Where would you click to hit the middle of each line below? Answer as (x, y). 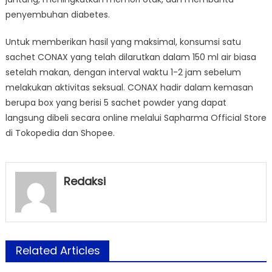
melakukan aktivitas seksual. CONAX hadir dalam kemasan (129, 87)
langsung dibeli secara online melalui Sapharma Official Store (136, 117)
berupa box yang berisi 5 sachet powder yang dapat (116, 102)
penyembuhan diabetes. (57, 14)
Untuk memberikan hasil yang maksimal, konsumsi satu (123, 42)
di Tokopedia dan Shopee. (60, 133)
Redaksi (84, 181)
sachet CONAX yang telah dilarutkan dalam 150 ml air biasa (131, 57)
